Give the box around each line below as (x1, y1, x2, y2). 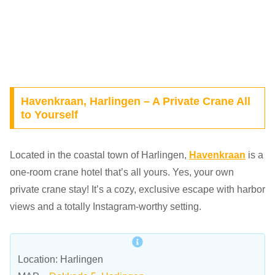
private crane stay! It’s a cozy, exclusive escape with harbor (10, 184, 265, 195)
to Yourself (20, 109, 78, 122)
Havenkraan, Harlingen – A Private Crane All (20, 95, 250, 108)
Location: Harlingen (18, 254, 103, 265)
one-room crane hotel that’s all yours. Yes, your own (10, 167, 234, 178)
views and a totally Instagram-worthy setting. (10, 201, 201, 212)
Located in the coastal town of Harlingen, (10, 150, 189, 161)
